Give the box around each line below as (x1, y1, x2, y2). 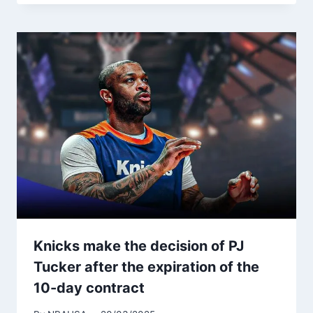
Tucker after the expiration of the (34, 258, 259, 275)
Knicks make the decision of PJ (34, 237, 244, 254)
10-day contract (34, 279, 145, 296)
